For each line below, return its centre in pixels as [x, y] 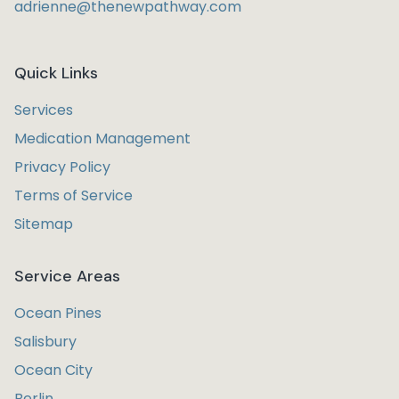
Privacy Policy [62, 167]
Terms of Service [73, 195]
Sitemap [44, 224]
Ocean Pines [58, 313]
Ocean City [53, 370]
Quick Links [56, 73]
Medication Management [102, 138]
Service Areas [67, 276]
